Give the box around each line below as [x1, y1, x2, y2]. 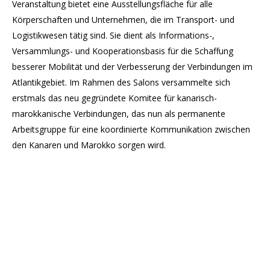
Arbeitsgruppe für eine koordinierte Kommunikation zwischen [12, 124, 250, 135]
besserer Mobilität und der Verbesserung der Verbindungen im [12, 61, 253, 72]
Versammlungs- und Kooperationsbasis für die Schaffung [12, 45, 233, 57]
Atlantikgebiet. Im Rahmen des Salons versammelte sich [12, 77, 230, 88]
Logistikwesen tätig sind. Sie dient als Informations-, [12, 30, 215, 41]
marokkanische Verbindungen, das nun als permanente [12, 108, 225, 119]
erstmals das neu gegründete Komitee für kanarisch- [12, 92, 217, 104]
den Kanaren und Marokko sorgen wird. [12, 139, 166, 151]
